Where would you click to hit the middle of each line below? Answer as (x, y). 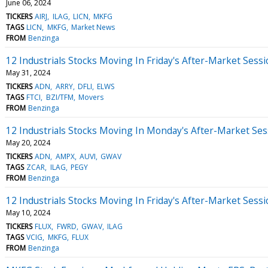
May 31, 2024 (28, 72)
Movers (91, 97)
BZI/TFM (60, 97)
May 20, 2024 (28, 142)
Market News (93, 27)
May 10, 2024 (28, 212)
